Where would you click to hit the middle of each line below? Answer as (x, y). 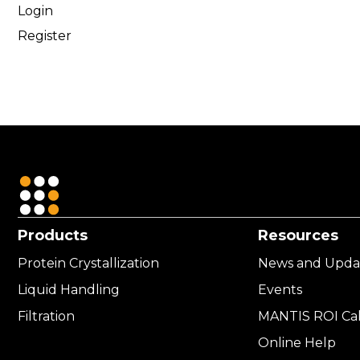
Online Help (297, 343)
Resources (298, 235)
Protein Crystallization (88, 263)
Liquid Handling (69, 290)
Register (45, 36)
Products (53, 235)
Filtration (46, 316)
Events (280, 290)
